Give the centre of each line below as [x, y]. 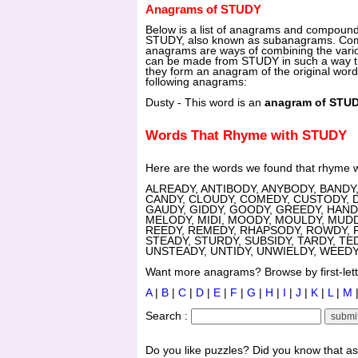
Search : [168, 316]
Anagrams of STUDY [203, 10]
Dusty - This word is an [205, 103]
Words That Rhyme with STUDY [246, 135]
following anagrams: [196, 82]
